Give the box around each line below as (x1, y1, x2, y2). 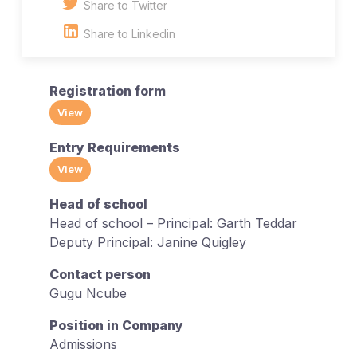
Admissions (49, 336, 117, 353)
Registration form (49, 83, 166, 100)
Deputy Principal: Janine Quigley (49, 234, 246, 251)
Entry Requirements (49, 139, 180, 156)
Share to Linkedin (80, 27, 175, 41)
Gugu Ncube (49, 285, 127, 302)
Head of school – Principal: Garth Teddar (49, 215, 297, 232)
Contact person (49, 266, 151, 283)
